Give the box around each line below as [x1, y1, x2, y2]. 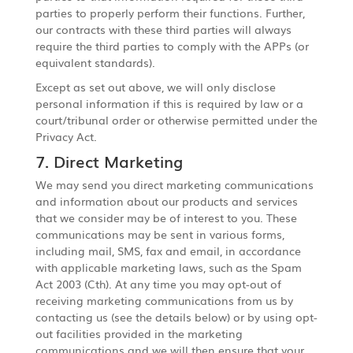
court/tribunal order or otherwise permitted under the [35, 111, 318, 128]
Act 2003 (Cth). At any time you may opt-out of [35, 275, 281, 292]
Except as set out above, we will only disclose [35, 78, 276, 95]
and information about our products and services [35, 192, 298, 209]
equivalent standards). [35, 54, 155, 70]
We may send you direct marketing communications [35, 176, 314, 192]
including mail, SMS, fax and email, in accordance [35, 242, 301, 258]
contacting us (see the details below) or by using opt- [35, 308, 318, 325]
